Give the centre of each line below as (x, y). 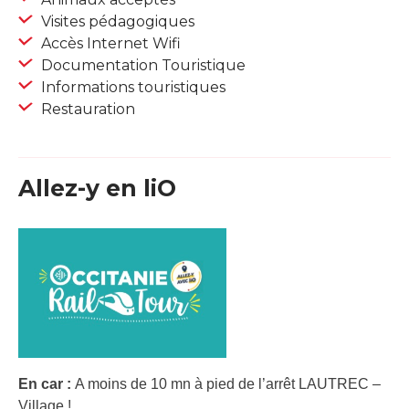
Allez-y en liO (97, 189)
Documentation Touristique (142, 66)
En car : (47, 383)
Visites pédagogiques (116, 22)
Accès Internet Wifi (109, 44)
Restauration (86, 110)
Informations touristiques (131, 88)
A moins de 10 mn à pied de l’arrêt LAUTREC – (228, 383)
